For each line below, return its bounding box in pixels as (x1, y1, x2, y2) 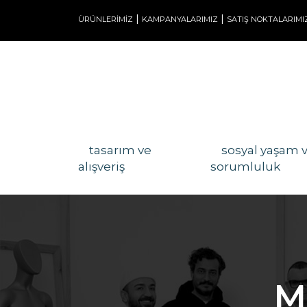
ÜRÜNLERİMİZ (78, 14, 133, 24)
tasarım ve (89, 143, 151, 157)
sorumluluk (210, 160, 281, 173)
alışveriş (78, 160, 125, 173)
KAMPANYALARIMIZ (142, 14, 218, 24)
